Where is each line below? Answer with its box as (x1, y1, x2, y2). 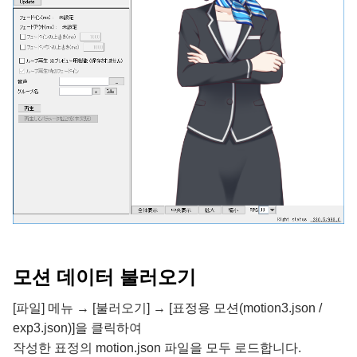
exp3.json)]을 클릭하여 (13, 320, 142, 335)
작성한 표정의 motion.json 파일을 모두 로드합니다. (13, 340, 301, 355)
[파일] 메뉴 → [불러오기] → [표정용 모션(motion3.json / (13, 300, 322, 315)
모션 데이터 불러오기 (13, 265, 196, 288)
